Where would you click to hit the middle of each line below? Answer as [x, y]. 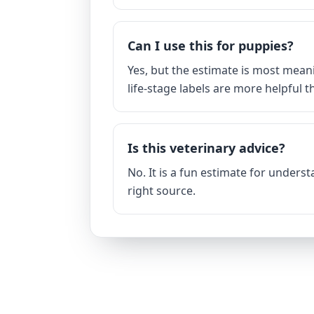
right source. [162, 191]
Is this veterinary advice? [206, 148]
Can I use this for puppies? [211, 46]
